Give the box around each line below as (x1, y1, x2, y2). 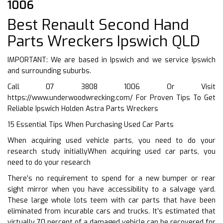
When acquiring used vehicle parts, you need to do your (7, 135, 216, 145)
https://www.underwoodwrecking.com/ (7, 93, 133, 103)
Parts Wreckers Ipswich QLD (7, 31, 200, 51)
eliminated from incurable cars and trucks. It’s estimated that (7, 206, 216, 216)
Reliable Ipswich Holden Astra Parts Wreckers (7, 104, 158, 113)
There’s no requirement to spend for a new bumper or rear (7, 173, 216, 183)
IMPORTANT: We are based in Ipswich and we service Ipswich (7, 55, 216, 65)
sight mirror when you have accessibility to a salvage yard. (7, 184, 216, 194)
